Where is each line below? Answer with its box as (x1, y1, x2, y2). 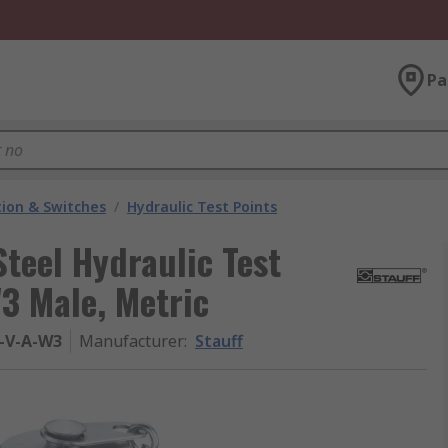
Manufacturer (79, 330, 184, 352)
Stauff (195, 330, 243, 352)
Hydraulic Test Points (127, 197, 277, 216)
